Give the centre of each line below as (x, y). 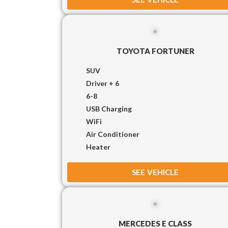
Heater (98, 147)
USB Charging (109, 108)
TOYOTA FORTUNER (155, 51)
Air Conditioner (113, 134)
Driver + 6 (103, 83)
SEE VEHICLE (155, 172)
